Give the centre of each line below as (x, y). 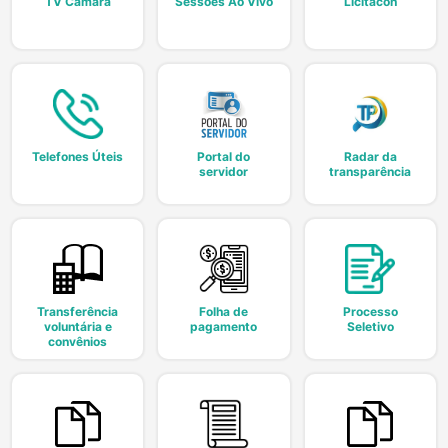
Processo (370, 311)
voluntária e (77, 326)
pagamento (224, 326)
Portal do (224, 156)
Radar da (370, 156)
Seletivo (370, 326)
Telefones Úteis (78, 156)
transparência (370, 171)
